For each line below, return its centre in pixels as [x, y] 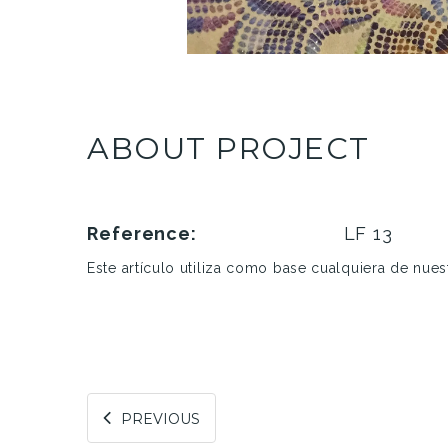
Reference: [142, 233]
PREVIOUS [160, 418]
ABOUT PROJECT [228, 148]
